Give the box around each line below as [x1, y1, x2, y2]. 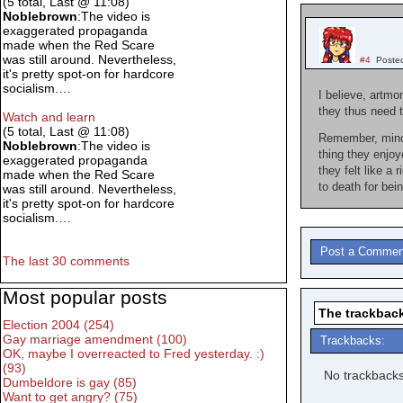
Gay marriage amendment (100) [3, 332, 187, 347]
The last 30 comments [3, 254, 130, 269]
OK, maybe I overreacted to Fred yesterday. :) [3, 346, 264, 362]
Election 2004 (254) [3, 318, 114, 333]
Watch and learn [3, 110, 95, 125]
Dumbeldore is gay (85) [3, 375, 137, 390]
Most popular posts [3, 287, 167, 309]
